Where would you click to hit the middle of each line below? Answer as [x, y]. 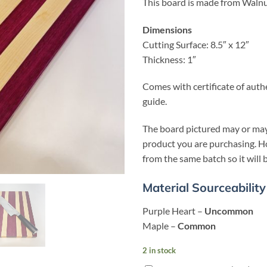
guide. [155, 101]
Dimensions [167, 29]
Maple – [160, 225]
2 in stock [159, 250]
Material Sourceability [204, 187]
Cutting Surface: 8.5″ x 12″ [196, 44]
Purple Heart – [173, 210]
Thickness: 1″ [169, 59]
